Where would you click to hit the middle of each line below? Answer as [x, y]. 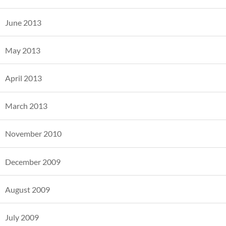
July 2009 [22, 217]
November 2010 [33, 134]
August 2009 [27, 189]
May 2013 [23, 50]
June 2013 [23, 22]
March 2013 [26, 106]
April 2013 [23, 78]
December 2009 [33, 161]
